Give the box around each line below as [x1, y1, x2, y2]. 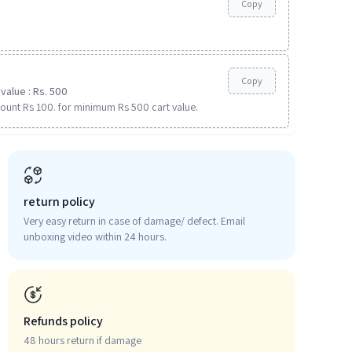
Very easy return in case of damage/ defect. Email [24, 214, 245, 228]
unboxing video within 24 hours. [24, 229, 167, 244]
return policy [24, 193, 95, 210]
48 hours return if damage [24, 333, 141, 347]
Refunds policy [24, 313, 103, 329]
